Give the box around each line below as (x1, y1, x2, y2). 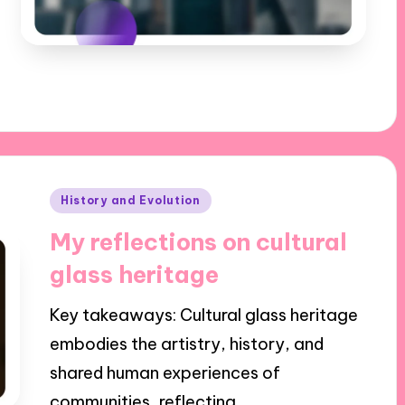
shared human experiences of (49, 362, 280, 383)
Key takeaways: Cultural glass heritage (49, 304, 358, 325)
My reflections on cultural (49, 227, 347, 258)
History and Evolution (60, 193, 201, 208)
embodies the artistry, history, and (49, 333, 324, 354)
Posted (48, 188, 104, 209)
